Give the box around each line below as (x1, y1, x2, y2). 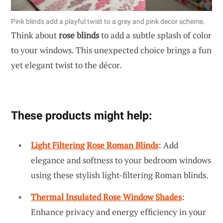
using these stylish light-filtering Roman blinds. (31, 169, 209, 181)
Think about (11, 29, 59, 41)
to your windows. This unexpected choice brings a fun (11, 44, 212, 56)
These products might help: (11, 109, 152, 123)
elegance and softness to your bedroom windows (31, 154, 211, 166)
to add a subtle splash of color (99, 29, 212, 41)
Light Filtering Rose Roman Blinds (31, 139, 158, 151)
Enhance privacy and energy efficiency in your (31, 206, 206, 218)
